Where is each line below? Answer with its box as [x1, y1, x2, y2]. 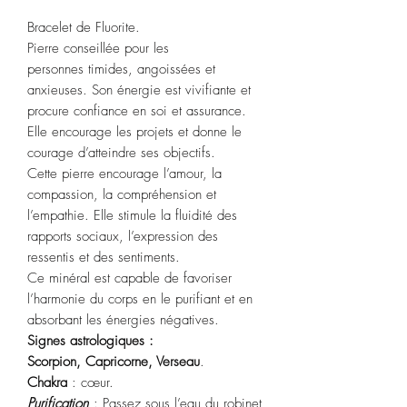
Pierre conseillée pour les [27, 38, 169, 57]
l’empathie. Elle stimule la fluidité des [27, 205, 237, 224]
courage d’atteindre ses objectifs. [27, 143, 215, 162]
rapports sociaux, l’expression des [27, 226, 218, 245]
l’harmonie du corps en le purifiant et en [27, 289, 253, 308]
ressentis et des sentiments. [27, 247, 180, 266]
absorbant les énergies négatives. [27, 310, 219, 329]
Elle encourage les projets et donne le [27, 122, 242, 141]
